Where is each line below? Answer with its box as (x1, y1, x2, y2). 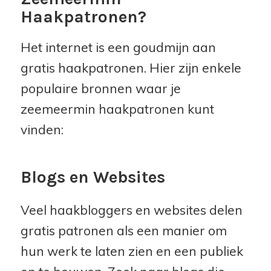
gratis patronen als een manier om (20, 222, 227, 238)
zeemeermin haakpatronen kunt (20, 100, 214, 117)
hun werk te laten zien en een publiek (20, 243, 243, 259)
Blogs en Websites (20, 166, 165, 187)
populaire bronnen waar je (20, 80, 181, 96)
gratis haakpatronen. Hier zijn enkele (20, 59, 241, 76)
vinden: (20, 121, 64, 137)
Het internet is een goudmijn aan (20, 39, 216, 55)
